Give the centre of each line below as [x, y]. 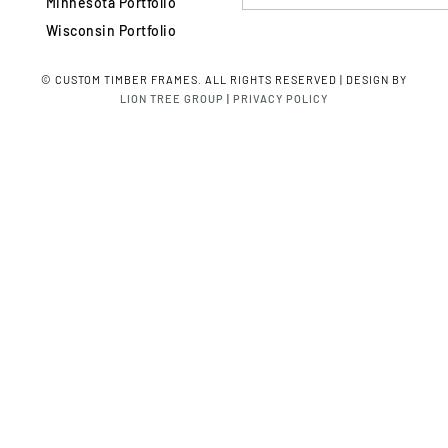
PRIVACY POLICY [280, 98]
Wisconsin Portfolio [111, 30]
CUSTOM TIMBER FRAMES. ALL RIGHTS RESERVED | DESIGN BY [231, 79]
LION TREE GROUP [172, 98]
